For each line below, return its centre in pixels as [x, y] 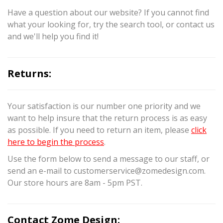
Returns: [29, 73]
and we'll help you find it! [53, 36]
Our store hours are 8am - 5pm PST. [75, 183]
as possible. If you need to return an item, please [99, 130]
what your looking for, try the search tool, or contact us [111, 24]
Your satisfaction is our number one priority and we [104, 106]
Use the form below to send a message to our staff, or [109, 159]
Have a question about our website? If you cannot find [108, 12]
